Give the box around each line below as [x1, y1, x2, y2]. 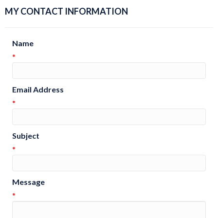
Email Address [12, 84, 64, 94]
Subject [12, 130, 39, 140]
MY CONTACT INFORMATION [5, 5, 128, 17]
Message [12, 177, 45, 186]
